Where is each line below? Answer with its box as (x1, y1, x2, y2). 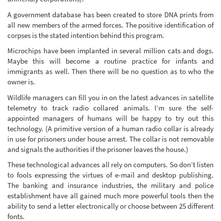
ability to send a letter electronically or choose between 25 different (7, 201, 214, 211)
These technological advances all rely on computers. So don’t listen (7, 160, 214, 170)
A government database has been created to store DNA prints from (7, 9, 214, 19)
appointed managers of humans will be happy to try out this (7, 113, 214, 123)
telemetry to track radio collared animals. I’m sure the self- (7, 103, 214, 112)
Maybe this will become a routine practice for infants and (7, 56, 214, 66)
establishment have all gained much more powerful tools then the (7, 191, 214, 201)
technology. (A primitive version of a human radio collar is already (7, 123, 214, 133)
